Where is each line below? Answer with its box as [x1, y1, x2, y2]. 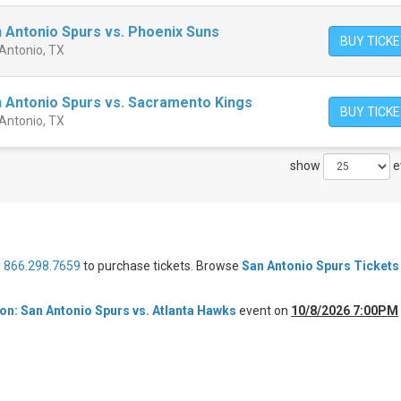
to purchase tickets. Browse [81, 259, 242, 273]
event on [236, 303, 291, 318]
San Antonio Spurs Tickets [242, 259, 399, 273]
